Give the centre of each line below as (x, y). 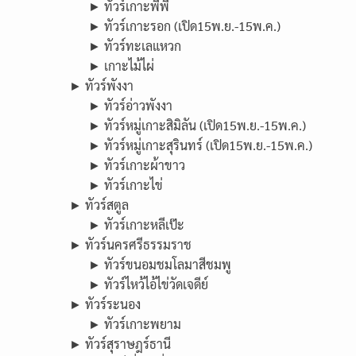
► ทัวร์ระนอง (105, 304)
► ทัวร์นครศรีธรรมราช (130, 244)
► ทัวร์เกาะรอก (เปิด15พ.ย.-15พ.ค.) (184, 26)
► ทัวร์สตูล (99, 205)
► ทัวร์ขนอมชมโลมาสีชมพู (160, 264)
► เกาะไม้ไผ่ (121, 66)
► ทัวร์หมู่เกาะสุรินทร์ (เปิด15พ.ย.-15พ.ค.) (200, 145)
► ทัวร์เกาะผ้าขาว (137, 165)
